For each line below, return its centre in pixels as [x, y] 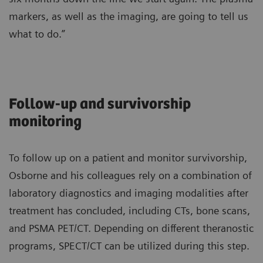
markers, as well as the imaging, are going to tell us [129, 16]
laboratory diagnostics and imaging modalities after [129, 193]
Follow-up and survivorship [100, 104]
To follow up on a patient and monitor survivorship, [128, 157]
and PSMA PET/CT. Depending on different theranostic [131, 228]
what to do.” [37, 33]
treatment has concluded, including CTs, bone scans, [129, 210]
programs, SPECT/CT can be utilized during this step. [129, 245]
